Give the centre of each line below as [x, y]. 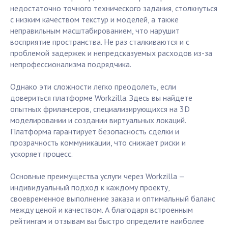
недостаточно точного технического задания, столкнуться [114, 8]
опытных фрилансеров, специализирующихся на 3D [100, 109]
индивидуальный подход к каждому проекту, [90, 188]
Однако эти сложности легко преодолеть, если [93, 87]
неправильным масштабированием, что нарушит [95, 31]
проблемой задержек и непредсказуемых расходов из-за [111, 53]
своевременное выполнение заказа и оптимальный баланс [113, 199]
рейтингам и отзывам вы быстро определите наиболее [107, 221]
